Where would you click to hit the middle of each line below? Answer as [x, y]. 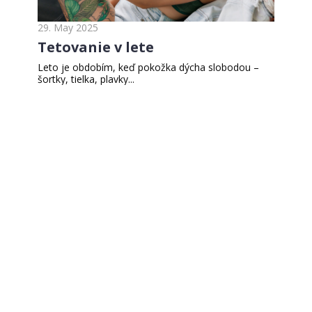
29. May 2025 [68, 28]
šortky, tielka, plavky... [86, 79]
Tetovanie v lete [96, 47]
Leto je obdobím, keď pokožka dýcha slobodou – [148, 68]
